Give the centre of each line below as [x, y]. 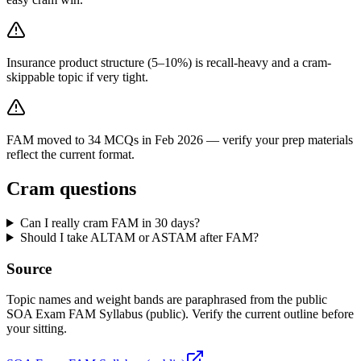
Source [29, 268]
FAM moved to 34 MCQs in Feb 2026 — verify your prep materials [180, 140]
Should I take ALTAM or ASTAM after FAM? [139, 238]
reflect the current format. [71, 155]
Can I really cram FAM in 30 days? [110, 223]
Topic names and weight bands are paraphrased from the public [167, 300]
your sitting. [37, 329]
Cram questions [71, 189]
